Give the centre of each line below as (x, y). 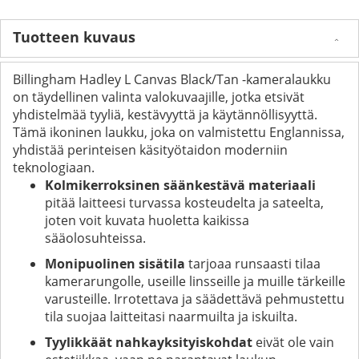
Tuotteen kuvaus (74, 36)
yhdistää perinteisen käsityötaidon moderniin (150, 149)
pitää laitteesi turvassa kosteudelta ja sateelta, (184, 202)
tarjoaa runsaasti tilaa (253, 263)
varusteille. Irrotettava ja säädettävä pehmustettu (195, 298)
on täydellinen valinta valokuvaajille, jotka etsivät (159, 97)
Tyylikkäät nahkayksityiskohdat (149, 342)
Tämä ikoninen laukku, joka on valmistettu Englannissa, (179, 132)
